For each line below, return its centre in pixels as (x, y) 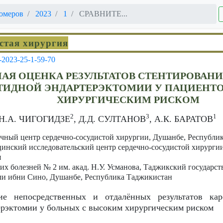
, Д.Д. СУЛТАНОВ (110, 119)
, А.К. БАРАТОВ (181, 119)
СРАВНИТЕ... (102, 14)
